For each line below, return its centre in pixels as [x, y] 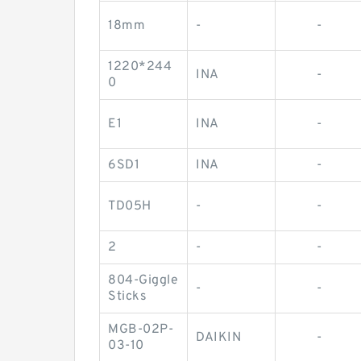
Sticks [127, 297]
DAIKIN [218, 338]
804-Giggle [143, 280]
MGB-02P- [141, 330]
